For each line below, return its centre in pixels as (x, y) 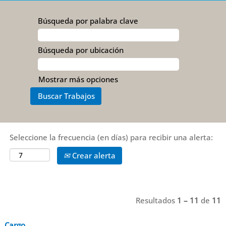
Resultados (156, 200)
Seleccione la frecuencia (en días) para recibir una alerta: (111, 137)
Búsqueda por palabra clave (88, 21)
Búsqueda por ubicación (81, 50)
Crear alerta (93, 155)
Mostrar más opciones (78, 79)
